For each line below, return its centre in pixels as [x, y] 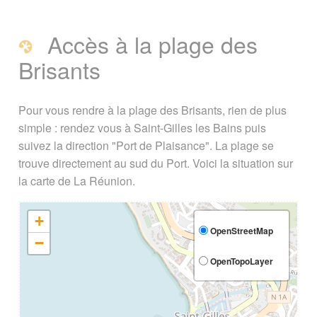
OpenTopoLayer [241, 261]
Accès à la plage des [149, 44]
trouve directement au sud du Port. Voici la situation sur [155, 163]
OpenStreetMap [241, 230]
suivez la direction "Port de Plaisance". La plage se [146, 145]
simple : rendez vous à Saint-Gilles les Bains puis [142, 127]
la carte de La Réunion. [76, 180]
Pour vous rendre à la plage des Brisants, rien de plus [152, 110]
